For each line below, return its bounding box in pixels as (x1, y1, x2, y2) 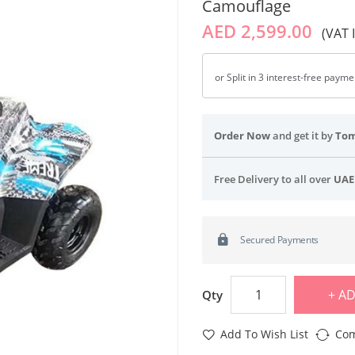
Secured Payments (240, 232, 319, 246)
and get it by (270, 128, 335, 143)
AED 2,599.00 (202, 18, 322, 43)
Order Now (214, 128, 270, 143)
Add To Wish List (220, 326, 308, 342)
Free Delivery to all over (214, 171, 334, 186)
